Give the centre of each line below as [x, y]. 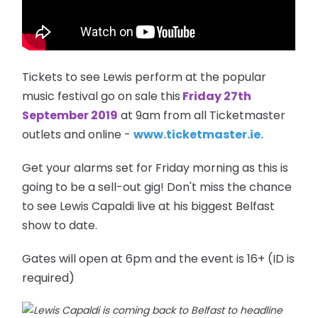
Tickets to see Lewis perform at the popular [144, 77]
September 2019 [70, 115]
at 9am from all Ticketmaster [202, 115]
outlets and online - [78, 134]
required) [49, 278]
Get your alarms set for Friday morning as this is [155, 168]
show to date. [61, 225]
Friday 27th [216, 96]
